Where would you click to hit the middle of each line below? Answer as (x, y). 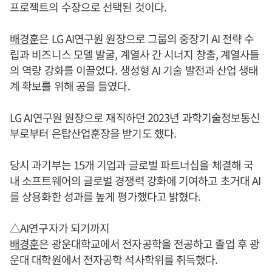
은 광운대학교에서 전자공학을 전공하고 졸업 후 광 (149, 243)
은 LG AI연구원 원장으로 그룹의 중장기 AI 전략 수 (147, 38)
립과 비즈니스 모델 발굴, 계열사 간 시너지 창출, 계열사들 (135, 54)
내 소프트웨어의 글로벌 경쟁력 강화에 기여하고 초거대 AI (135, 180)
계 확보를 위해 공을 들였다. (70, 86)
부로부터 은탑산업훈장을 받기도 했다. (93, 133)
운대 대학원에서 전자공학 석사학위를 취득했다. (114, 259)
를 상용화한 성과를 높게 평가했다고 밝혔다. (105, 196)
